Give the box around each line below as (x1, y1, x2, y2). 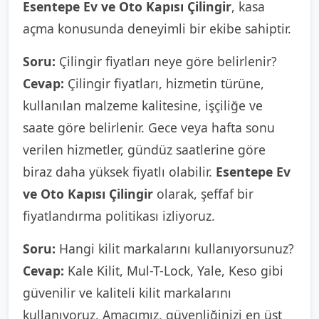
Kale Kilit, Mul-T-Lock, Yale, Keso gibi (64, 262, 283, 279)
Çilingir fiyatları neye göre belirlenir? (56, 53, 277, 70)
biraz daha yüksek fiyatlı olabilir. (23, 163, 216, 180)
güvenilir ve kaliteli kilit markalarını (23, 284, 231, 301)
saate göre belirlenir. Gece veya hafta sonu (23, 119, 275, 136)
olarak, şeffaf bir (153, 185, 253, 202)
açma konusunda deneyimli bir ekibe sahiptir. (23, 20, 291, 37)
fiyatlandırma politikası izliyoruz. (23, 207, 215, 224)
